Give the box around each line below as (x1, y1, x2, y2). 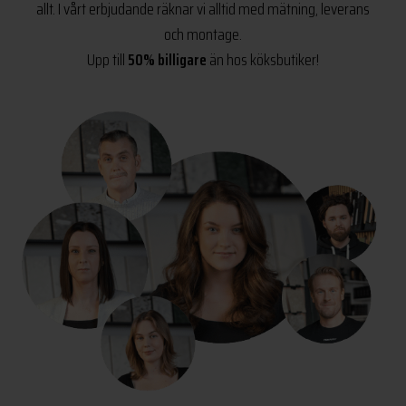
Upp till (87, 46, 128, 72)
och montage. (164, 21, 242, 47)
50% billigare (128, 46, 207, 72)
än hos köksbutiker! (207, 46, 319, 72)
